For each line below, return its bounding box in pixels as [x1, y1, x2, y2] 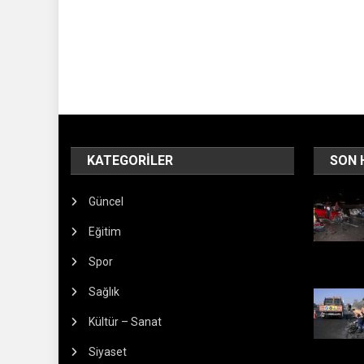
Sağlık [89, 285, 120, 299]
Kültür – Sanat [89, 315, 162, 329]
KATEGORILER [87, 153, 174, 169]
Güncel [89, 195, 124, 209]
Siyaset [89, 345, 128, 359]
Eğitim [89, 225, 122, 239]
